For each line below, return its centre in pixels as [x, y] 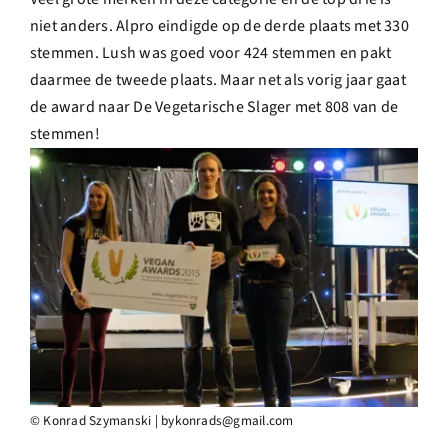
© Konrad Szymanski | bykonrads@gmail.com [162, 420]
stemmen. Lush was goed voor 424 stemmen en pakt [211, 52]
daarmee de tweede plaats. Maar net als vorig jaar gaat [218, 79]
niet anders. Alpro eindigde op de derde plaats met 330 [219, 25]
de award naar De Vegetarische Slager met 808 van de [214, 106]
